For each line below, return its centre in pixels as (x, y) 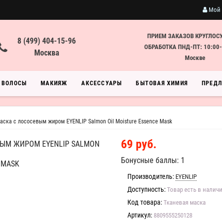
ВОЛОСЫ (14, 83)
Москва (47, 53)
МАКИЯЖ (54, 83)
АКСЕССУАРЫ (102, 83)
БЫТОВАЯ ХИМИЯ (162, 83)
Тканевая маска (185, 202)
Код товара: (145, 202)
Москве (195, 58)
